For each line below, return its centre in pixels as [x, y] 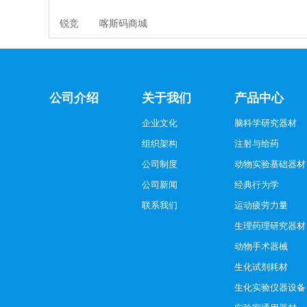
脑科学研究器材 [266, 123]
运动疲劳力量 [261, 205]
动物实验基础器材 [270, 164]
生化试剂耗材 [261, 267]
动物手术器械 [261, 246]
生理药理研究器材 [270, 226]
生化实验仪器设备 [270, 287]
